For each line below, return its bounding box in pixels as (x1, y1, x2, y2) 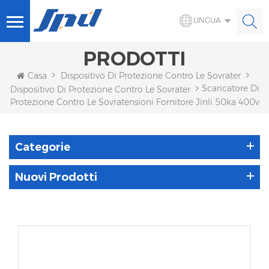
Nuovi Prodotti (15, 170, 97, 184)
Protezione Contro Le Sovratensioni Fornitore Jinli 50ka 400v (10, 96, 259, 107)
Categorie (15, 140, 70, 154)
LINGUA (193, 16, 221, 25)
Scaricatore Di (201, 83, 259, 94)
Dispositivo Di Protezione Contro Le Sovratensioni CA (10, 83, 226, 95)
